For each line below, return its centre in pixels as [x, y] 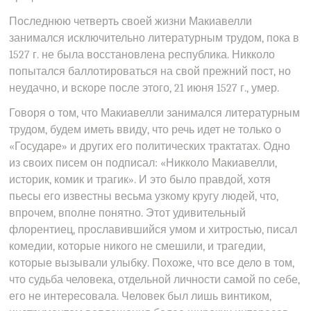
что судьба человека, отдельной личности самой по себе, [155, 280]
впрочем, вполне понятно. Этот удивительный [128, 213]
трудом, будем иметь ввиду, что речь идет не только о [145, 130]
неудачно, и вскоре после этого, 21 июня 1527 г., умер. [144, 88]
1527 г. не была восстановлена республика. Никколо [142, 55]
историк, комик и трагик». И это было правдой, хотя [140, 180]
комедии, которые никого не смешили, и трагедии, [137, 246]
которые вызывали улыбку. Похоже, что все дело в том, [152, 263]
